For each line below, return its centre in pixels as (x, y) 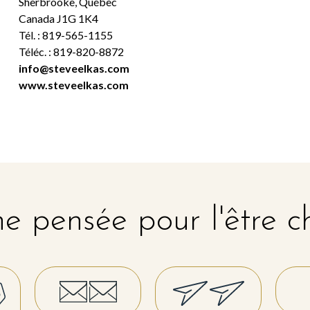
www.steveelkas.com (73, 85)
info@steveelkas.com (74, 69)
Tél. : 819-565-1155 (65, 35)
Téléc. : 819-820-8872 (71, 52)
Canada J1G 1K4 (58, 19)
